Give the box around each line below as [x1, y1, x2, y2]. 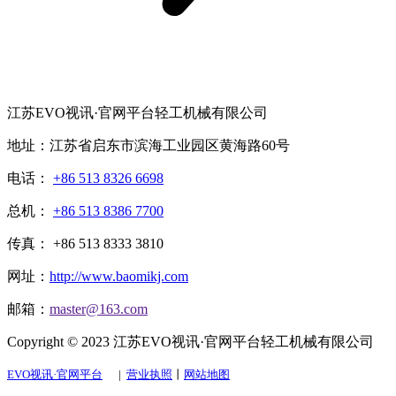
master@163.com [49, 301, 148, 317]
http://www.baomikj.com [49, 269, 188, 285]
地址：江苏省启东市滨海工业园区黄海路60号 [7, 138, 290, 154]
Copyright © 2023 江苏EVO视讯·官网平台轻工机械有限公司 [7, 334, 374, 350]
